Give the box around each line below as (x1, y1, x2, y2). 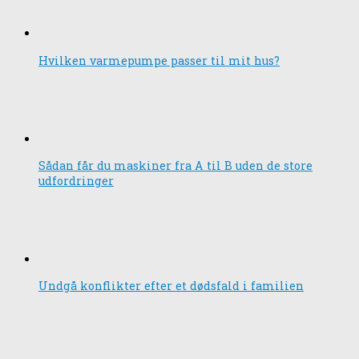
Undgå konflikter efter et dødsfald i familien (38, 277, 304, 293)
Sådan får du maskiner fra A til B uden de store (38, 157, 313, 173)
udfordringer (38, 172, 114, 188)
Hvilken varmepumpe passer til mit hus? (38, 52, 280, 68)
